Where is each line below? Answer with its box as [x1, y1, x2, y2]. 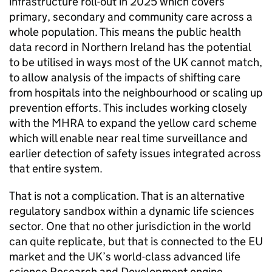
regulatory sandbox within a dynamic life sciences [9, 204, 254, 218]
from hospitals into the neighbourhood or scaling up [9, 86, 263, 100]
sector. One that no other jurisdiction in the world [9, 219, 251, 233]
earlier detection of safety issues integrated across [9, 146, 261, 160]
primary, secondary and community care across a [9, 10, 253, 24]
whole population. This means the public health [9, 25, 241, 39]
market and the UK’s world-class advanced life [9, 250, 240, 263]
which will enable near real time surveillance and [9, 131, 248, 145]
